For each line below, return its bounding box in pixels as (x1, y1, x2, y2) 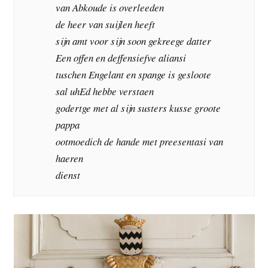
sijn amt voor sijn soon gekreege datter (56, 34, 212, 48)
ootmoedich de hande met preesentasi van (56, 135, 224, 149)
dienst (56, 168, 81, 182)
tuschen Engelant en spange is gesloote (56, 68, 212, 82)
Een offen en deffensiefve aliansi (56, 51, 187, 65)
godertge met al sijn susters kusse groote (56, 101, 221, 115)
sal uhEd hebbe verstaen (56, 84, 154, 99)
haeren (56, 151, 84, 166)
